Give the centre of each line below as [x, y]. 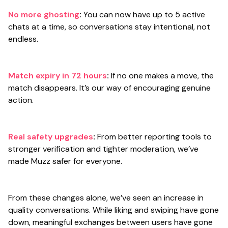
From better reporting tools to [153, 137]
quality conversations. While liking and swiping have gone [113, 210]
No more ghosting [44, 15]
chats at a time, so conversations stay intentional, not [109, 27]
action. [21, 100]
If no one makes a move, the [161, 76]
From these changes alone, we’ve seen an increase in [106, 198]
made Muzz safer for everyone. [65, 161]
